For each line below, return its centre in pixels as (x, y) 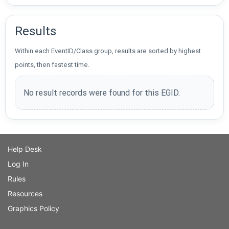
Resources (25, 194)
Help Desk (25, 149)
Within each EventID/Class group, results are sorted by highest (108, 51)
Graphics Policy (33, 209)
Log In (18, 164)
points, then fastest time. (52, 65)
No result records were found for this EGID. (102, 93)
